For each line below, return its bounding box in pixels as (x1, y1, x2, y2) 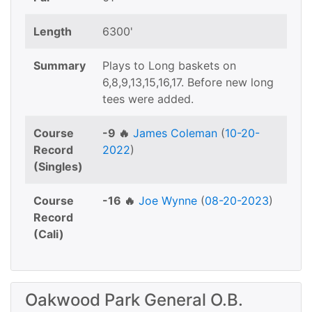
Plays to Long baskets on (102, 58, 236, 72)
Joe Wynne (139, 194, 197, 208)
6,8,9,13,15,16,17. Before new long (102, 75, 274, 89)
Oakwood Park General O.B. (25, 290, 243, 310)
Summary (33, 58, 86, 72)
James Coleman (133, 126, 217, 140)
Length (33, 24, 72, 38)
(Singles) (33, 159, 83, 173)
